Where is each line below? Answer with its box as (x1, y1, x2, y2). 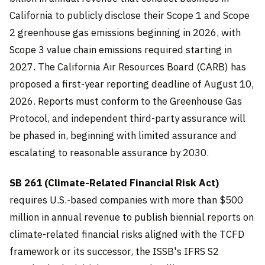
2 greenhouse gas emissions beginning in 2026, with (9, 25, 241, 39)
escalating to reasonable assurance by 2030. (9, 146, 209, 159)
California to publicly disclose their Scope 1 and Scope (9, 8, 250, 22)
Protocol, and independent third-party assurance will (9, 111, 245, 125)
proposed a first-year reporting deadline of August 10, (9, 77, 254, 91)
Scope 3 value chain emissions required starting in (9, 43, 232, 56)
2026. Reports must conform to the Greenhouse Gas (9, 94, 242, 108)
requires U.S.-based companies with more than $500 (9, 193, 243, 207)
